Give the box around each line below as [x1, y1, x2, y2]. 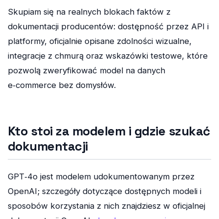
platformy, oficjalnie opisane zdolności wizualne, [8, 36, 192, 46]
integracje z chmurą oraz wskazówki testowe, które [8, 50, 208, 61]
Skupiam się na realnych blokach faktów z [8, 6, 171, 17]
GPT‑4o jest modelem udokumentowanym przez [8, 172, 195, 182]
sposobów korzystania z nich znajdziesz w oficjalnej [8, 201, 205, 211]
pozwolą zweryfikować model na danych [8, 65, 165, 75]
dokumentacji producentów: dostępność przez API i [8, 21, 209, 31]
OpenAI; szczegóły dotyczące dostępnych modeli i [8, 186, 201, 197]
